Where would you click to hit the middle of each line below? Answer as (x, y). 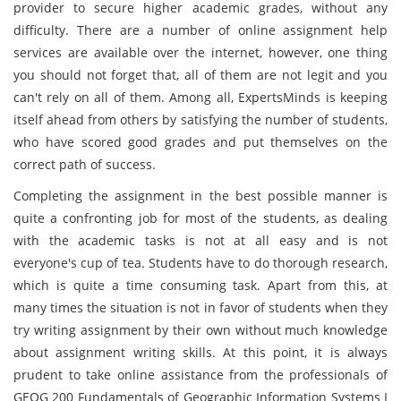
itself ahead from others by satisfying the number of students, (200, 119)
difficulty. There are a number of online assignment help (200, 30)
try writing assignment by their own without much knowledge (200, 330)
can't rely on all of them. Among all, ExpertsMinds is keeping (200, 97)
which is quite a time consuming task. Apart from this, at (200, 285)
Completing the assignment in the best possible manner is (200, 196)
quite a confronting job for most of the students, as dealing (200, 218)
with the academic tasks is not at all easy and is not (200, 240)
